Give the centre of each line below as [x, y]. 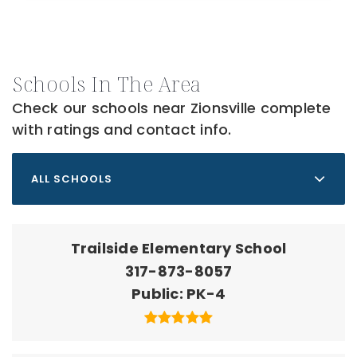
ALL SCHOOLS [72, 178]
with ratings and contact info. [122, 130]
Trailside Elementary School [178, 249]
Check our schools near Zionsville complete [172, 108]
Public [155, 294]
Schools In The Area [107, 84]
